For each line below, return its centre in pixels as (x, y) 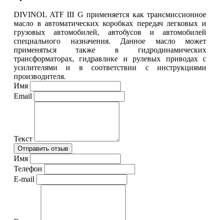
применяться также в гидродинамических (110, 50)
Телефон (28, 168)
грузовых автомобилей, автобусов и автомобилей (110, 32)
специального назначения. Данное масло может (110, 41)
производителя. (40, 76)
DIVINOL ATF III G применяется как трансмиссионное (110, 14)
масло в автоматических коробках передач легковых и (110, 23)
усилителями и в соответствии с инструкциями (110, 67)
